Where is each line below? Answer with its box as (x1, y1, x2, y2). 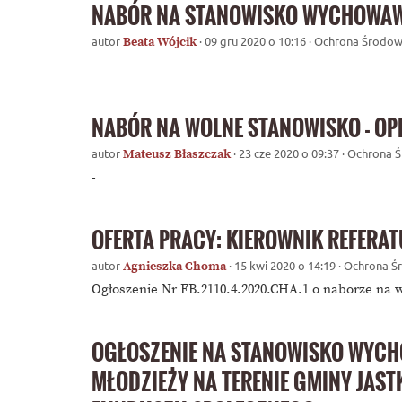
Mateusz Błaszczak (123, 145, 233, 162)
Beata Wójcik (123, 33, 199, 50)
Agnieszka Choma (123, 258, 229, 275)
